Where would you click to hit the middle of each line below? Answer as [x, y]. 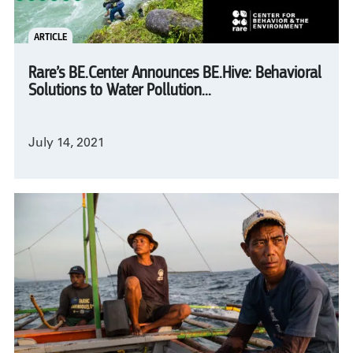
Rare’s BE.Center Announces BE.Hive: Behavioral [175, 74]
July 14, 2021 [67, 144]
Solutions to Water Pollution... [120, 91]
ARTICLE [50, 37]
